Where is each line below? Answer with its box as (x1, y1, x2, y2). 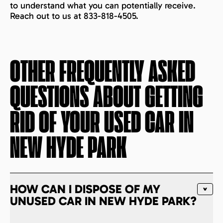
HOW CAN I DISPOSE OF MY (10, 181, 160, 196)
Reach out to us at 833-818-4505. (10, 10, 138, 21)
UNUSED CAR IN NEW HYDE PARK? (10, 193, 197, 208)
